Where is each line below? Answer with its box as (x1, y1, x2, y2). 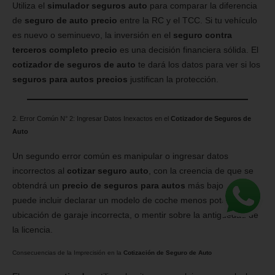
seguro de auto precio (25, 15, 117, 25)
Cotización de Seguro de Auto (123, 249, 212, 256)
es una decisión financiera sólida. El (117, 44, 258, 55)
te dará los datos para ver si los (136, 59, 260, 69)
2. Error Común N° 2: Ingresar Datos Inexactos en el (12, 114, 171, 122)
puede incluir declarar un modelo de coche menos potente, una (12, 195, 258, 205)
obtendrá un (12, 180, 62, 190)
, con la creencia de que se (149, 165, 254, 176)
